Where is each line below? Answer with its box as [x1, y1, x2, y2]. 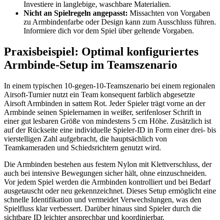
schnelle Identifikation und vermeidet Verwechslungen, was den [4, 195, 201, 204]
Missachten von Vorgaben [128, 8, 210, 17]
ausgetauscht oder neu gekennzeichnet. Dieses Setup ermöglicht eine [4, 186, 216, 195]
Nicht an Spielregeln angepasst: [24, 8, 128, 17]
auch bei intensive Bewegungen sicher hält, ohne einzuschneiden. [4, 168, 207, 177]
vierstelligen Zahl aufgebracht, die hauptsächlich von [4, 134, 167, 143]
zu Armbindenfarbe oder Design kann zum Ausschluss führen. [24, 17, 216, 26]
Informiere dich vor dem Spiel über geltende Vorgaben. [24, 26, 194, 35]
